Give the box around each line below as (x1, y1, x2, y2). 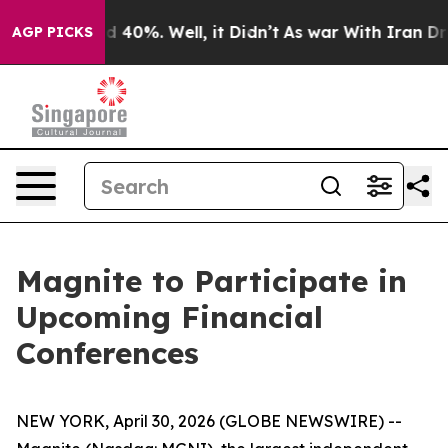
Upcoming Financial (16, 298, 323, 336)
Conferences (16, 334, 199, 372)
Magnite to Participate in (16, 262, 407, 300)
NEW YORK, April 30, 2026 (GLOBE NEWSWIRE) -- (16, 411, 402, 431)
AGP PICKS (12, 23, 93, 41)
